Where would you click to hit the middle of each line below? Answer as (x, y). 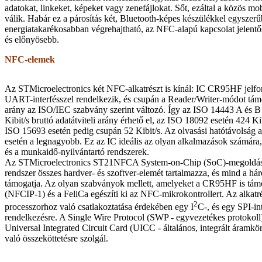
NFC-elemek (30, 59)
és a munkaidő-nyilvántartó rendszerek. (77, 151)
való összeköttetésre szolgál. (56, 239)
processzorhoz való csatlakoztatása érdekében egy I (99, 207)
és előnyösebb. (32, 39)
